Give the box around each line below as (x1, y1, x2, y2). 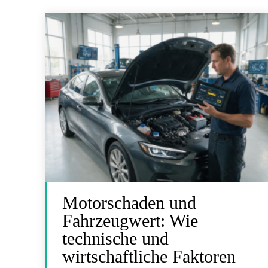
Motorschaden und (62, 192, 196, 212)
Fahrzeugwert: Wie (62, 210, 198, 230)
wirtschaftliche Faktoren (62, 246, 236, 266)
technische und (62, 228, 169, 248)
